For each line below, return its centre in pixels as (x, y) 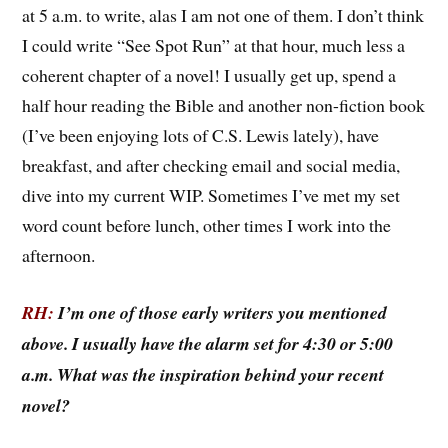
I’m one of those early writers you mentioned (221, 313)
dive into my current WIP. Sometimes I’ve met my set (211, 195)
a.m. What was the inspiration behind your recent (203, 375)
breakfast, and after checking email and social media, (211, 165)
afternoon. (59, 255)
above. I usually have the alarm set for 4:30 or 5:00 (208, 344)
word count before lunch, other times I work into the (207, 225)
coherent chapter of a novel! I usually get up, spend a (209, 75)
